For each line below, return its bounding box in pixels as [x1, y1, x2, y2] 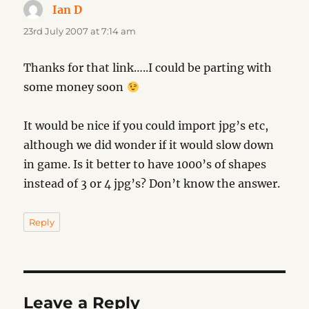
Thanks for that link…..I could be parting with [23, 61, 272, 75]
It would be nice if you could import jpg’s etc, [23, 119, 269, 133]
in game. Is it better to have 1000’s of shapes [23, 157, 267, 172]
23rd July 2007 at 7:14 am [23, 26, 137, 37]
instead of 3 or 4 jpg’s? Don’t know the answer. [23, 177, 281, 191]
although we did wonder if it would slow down [23, 138, 275, 152]
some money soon [23, 80, 127, 94]
